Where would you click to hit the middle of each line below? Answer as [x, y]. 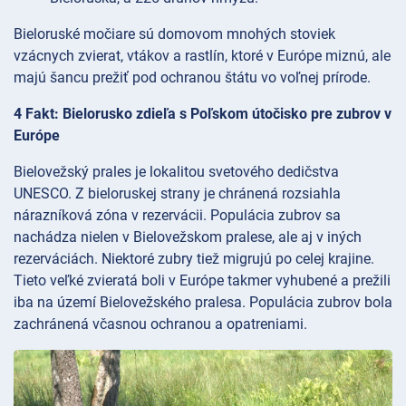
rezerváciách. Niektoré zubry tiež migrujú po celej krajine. [194, 258]
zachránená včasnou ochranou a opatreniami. [160, 324]
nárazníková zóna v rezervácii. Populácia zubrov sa [177, 215]
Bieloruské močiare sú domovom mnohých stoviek [174, 34]
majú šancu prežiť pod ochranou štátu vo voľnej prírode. [192, 77]
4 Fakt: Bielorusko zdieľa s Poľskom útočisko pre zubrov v [203, 113]
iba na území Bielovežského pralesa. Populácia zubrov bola [203, 302]
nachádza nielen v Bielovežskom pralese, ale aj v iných [188, 237]
